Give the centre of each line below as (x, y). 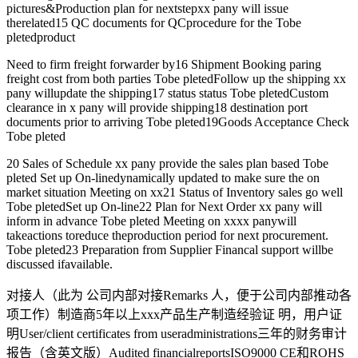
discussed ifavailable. (60, 265)
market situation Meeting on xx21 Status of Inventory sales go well (175, 193)
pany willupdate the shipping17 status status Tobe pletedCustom (167, 93)
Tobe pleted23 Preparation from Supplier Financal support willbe (170, 250)
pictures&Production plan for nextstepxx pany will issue (147, 9)
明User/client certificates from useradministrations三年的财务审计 (177, 334)
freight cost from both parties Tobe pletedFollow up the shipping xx (176, 79)
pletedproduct (41, 38)
